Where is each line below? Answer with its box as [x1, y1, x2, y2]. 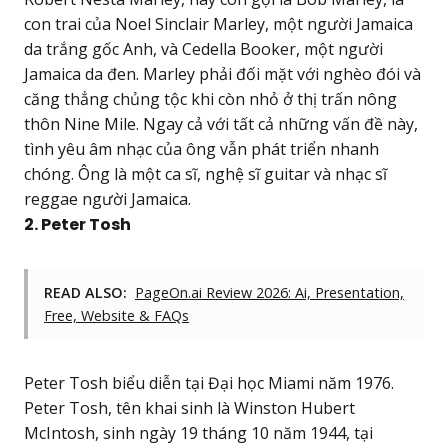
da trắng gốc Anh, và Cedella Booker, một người [24, 38, 383, 61]
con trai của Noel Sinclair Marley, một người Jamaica [24, 13, 413, 36]
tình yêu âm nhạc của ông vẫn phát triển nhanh [24, 138, 379, 161]
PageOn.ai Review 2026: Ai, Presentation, [135, 283, 404, 303]
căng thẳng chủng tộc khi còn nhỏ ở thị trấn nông [24, 88, 397, 111]
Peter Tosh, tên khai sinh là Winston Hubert [24, 397, 355, 420]
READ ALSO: [44, 283, 127, 303]
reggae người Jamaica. [24, 188, 191, 211]
